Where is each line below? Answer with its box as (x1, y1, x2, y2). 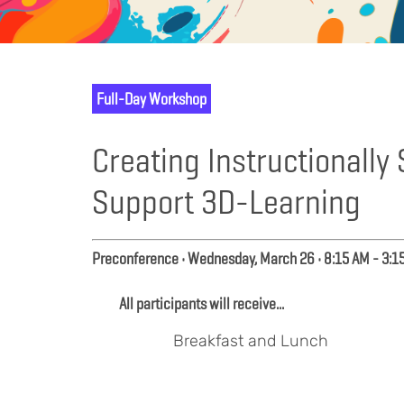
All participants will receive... (119, 293, 284, 314)
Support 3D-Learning (92, 179, 361, 225)
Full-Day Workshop (96, 88, 207, 109)
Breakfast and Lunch (173, 331, 328, 351)
